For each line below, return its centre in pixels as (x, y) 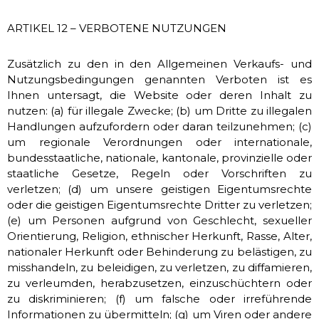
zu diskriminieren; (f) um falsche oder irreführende (159, 299)
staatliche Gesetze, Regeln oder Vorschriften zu (159, 173)
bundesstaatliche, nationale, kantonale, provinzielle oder (159, 158)
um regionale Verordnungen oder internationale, (159, 142)
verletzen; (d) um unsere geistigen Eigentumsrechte (159, 189)
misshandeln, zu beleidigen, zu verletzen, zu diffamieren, (159, 267)
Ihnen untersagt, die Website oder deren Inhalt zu (159, 95)
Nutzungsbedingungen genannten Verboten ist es (159, 79)
